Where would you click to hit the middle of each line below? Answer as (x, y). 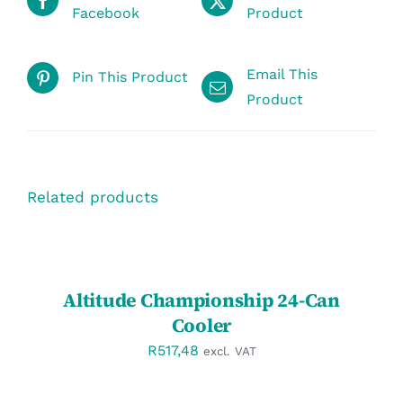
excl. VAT (229, 352)
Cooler (201, 326)
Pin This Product (130, 77)
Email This (282, 74)
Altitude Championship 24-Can (201, 300)
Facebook (106, 13)
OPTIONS (56, 248)
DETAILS (54, 283)
